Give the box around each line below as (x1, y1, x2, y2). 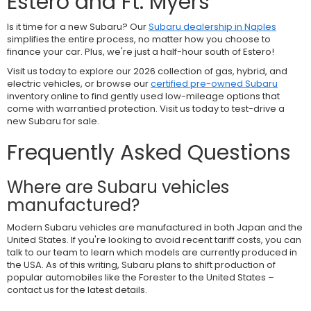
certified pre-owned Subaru (151, 76, 278, 90)
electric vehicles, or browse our (7, 76, 151, 90)
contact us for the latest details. (7, 283, 147, 296)
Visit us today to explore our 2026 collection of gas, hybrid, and (7, 64, 287, 78)
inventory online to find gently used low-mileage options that (7, 89, 280, 103)
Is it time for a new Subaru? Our (7, 19, 149, 33)
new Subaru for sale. (7, 114, 99, 128)
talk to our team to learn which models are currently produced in (7, 245, 297, 259)
